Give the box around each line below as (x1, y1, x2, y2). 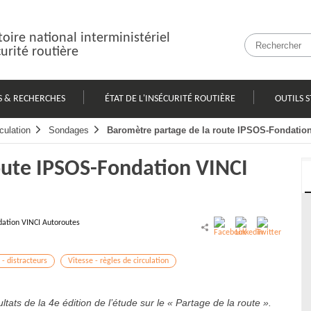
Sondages (49, 125, 89, 135)
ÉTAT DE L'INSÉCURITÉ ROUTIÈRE (104, 93, 235, 104)
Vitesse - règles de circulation (68, 257, 169, 265)
